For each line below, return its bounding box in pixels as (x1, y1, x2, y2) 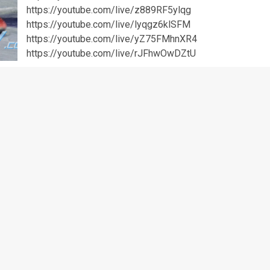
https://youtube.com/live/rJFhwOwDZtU (26, 48, 201, 59)
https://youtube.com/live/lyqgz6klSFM (26, 19, 190, 30)
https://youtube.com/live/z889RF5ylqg (26, 4, 191, 16)
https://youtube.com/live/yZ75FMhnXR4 (26, 33, 197, 45)
